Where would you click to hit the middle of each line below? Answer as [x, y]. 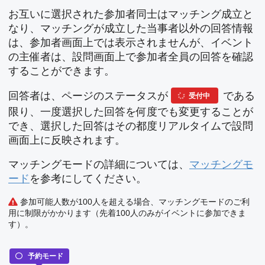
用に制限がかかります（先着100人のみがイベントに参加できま [127, 213]
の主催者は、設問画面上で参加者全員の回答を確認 [131, 57]
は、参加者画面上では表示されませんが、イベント [131, 43]
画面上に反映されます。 [67, 140]
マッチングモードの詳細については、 [99, 165]
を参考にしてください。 [88, 179]
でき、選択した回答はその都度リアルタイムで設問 [131, 126]
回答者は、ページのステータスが [90, 96]
